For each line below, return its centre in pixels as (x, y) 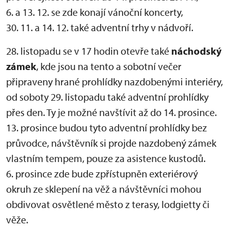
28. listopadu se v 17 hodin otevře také (89, 51)
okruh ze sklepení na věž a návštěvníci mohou (104, 189)
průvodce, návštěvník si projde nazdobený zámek (111, 143)
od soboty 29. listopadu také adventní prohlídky (107, 97)
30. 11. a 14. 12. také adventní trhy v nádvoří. (100, 27)
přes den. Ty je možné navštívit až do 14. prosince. (111, 112)
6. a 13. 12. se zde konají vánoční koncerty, (95, 12)
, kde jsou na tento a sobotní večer (109, 66)
